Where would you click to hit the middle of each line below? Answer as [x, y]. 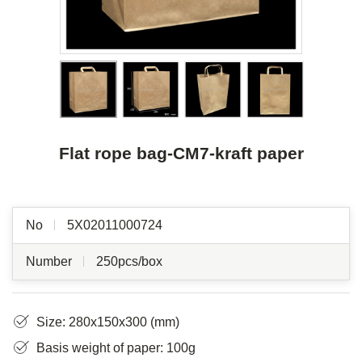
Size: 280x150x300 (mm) [108, 322]
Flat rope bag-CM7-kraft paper [181, 154]
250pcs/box [129, 262]
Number [49, 262]
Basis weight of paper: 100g [116, 348]
